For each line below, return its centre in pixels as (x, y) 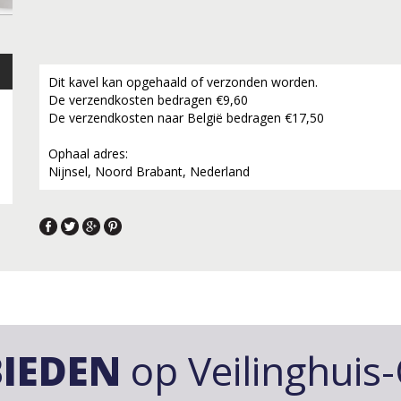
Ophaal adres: (88, 153)
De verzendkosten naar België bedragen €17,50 (186, 117)
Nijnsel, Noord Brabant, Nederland (149, 171)
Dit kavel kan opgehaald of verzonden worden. (183, 81)
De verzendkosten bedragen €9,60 (148, 99)
